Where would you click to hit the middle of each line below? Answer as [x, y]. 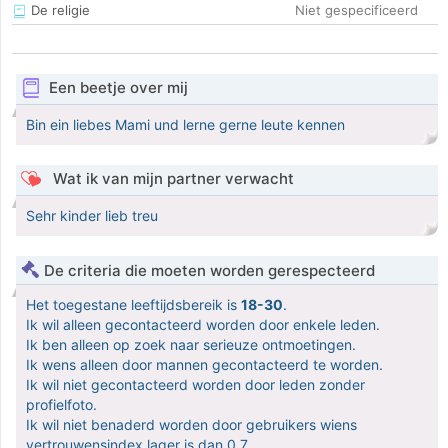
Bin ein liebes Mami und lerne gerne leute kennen [185, 125]
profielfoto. [61, 405]
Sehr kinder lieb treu [92, 216]
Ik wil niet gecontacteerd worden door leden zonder [195, 385]
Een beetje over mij [118, 88]
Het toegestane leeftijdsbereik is [133, 305]
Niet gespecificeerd [356, 10]
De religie [58, 10]
